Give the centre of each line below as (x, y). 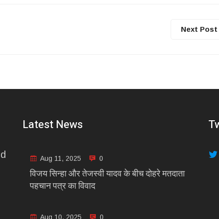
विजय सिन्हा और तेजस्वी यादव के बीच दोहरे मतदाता (107, 174)
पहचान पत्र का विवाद (63, 186)
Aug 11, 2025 (60, 158)
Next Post (199, 29)
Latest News (53, 124)
